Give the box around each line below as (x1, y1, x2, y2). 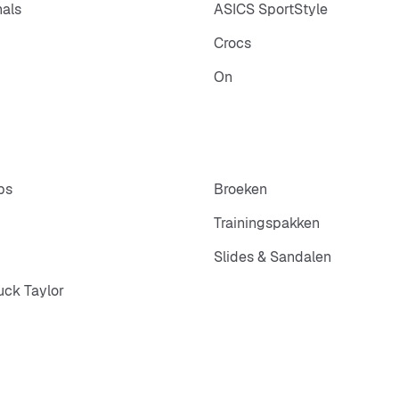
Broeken (214, 180, 267, 199)
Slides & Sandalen (214, 248, 331, 267)
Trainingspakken (214, 214, 320, 233)
